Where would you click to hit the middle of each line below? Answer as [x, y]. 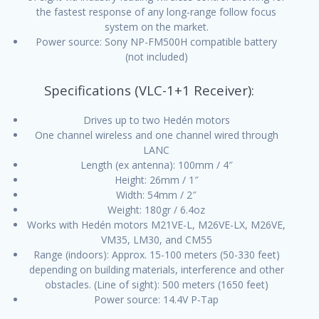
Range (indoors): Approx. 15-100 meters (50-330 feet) [156, 255]
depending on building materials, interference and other [156, 270]
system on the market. [156, 27]
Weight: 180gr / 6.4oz [156, 210]
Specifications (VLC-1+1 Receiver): [149, 90]
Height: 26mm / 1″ [156, 180]
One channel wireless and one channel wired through [156, 135]
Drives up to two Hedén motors [156, 120]
